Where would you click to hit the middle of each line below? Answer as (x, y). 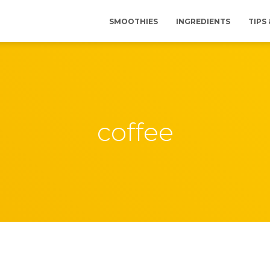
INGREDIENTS (203, 21)
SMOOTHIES (133, 21)
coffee (135, 132)
